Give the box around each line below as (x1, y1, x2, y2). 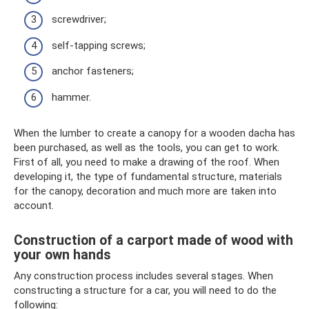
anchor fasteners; (52, 65, 134, 78)
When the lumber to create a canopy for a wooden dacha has (14, 126, 295, 139)
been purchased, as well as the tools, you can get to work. (14, 141, 279, 154)
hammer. (52, 90, 91, 103)
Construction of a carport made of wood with (14, 232, 293, 248)
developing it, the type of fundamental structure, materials (14, 170, 282, 183)
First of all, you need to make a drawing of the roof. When (14, 155, 279, 168)
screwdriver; (52, 13, 106, 26)
